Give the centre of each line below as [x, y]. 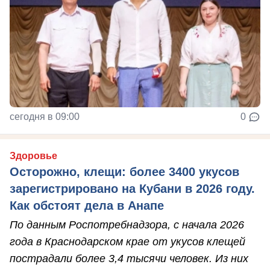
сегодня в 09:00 [45, 116]
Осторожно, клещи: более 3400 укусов [124, 171]
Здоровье [33, 155]
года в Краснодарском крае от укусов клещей [127, 241]
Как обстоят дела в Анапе [87, 205]
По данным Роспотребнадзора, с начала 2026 [127, 224]
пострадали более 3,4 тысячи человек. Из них [129, 258]
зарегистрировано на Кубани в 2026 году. [132, 188]
